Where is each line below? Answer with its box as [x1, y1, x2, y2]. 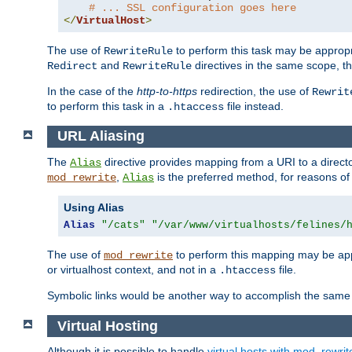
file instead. [224, 99, 284, 112]
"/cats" [101, 219, 145, 232]
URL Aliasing [57, 128, 145, 145]
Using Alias [64, 201, 124, 214]
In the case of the [47, 84, 137, 97]
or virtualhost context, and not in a [47, 263, 219, 277]
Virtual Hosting [57, 317, 158, 334]
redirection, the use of [197, 84, 312, 97]
